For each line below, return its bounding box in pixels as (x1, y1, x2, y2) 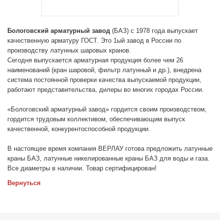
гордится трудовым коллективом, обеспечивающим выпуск (7, 115, 185, 123)
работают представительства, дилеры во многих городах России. (7, 86, 204, 93)
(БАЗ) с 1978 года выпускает (110, 27, 198, 34)
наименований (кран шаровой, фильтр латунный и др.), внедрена (7, 66, 201, 74)
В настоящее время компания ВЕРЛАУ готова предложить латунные (7, 145, 213, 152)
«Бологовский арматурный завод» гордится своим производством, (7, 106, 207, 113)
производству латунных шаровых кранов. (7, 47, 131, 54)
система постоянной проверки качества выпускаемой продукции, (7, 76, 201, 83)
